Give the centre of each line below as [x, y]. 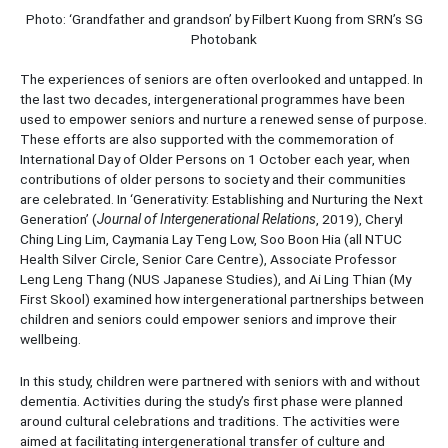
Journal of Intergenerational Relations [206, 219]
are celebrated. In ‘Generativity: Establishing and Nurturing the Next [221, 199]
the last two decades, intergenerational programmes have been [212, 99]
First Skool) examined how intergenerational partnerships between [222, 299]
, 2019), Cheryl [359, 219]
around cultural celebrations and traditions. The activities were [210, 421]
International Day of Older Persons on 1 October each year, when [215, 159]
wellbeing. [50, 339]
